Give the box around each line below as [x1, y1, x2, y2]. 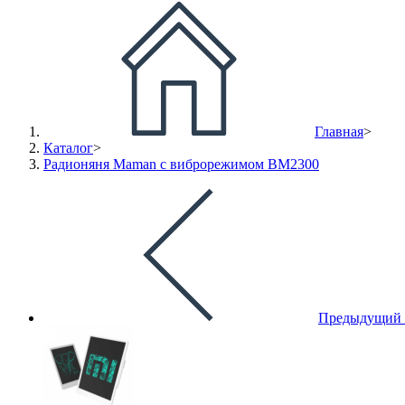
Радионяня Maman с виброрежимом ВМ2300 [43, 155, 319, 172]
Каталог [43, 139, 93, 155]
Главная [315, 123, 363, 139]
